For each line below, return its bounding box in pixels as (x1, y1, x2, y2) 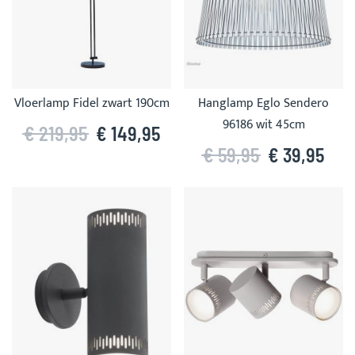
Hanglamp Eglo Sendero (198, 93, 329, 114)
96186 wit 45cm (222, 114, 305, 136)
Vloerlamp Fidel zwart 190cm (13, 93, 170, 114)
